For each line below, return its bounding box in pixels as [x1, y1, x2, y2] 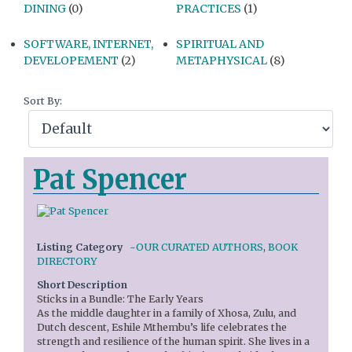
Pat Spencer [33, 163, 187, 197]
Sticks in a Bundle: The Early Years [37, 293, 203, 306]
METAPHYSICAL [176, 53, 267, 68]
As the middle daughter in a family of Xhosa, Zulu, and [37, 307, 296, 320]
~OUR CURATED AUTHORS [130, 241, 263, 254]
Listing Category [37, 241, 123, 254]
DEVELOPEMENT [24, 53, 119, 68]
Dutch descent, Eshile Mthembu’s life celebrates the [37, 321, 287, 334]
